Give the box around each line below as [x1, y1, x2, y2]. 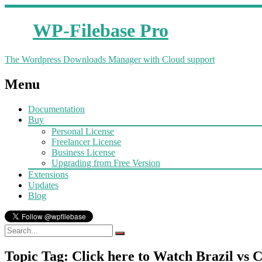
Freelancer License [51, 136, 121, 147]
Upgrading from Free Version [51, 157, 160, 168]
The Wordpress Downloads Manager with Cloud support [5, 54, 215, 64]
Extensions [28, 169, 68, 180]
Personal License [51, 126, 114, 136]
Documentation [28, 104, 85, 114]
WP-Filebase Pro [33, 20, 168, 42]
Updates [28, 180, 58, 190]
